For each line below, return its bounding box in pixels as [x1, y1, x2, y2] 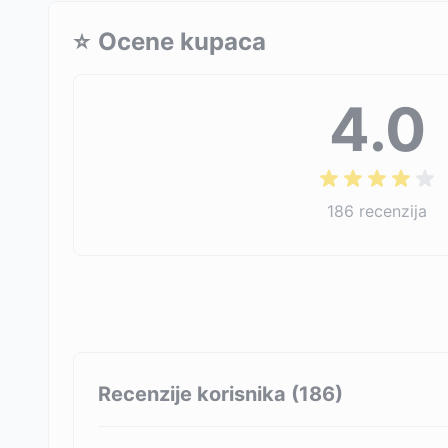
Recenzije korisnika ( [98, 381, 299, 406]
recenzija [359, 201, 427, 221]
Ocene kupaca [98, 27, 266, 56]
